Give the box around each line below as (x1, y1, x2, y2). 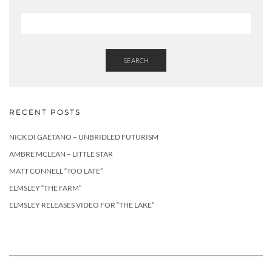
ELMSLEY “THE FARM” (9, 183, 81, 192)
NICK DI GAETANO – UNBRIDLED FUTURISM (9, 132, 158, 141)
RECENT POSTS (9, 107, 81, 117)
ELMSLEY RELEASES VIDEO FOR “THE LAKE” (9, 200, 154, 209)
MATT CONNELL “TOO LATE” (9, 166, 103, 175)
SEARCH (123, 56, 149, 64)
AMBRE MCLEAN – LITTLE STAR (9, 149, 113, 158)
